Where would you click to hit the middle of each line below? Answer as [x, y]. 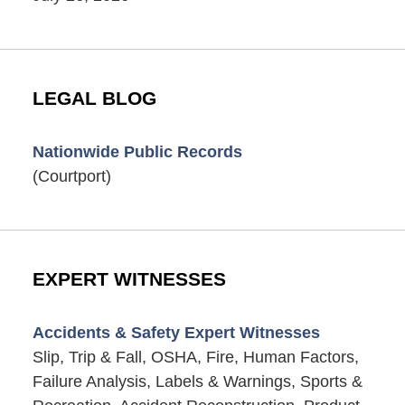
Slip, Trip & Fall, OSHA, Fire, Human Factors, [195, 357]
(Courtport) [71, 176]
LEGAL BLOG [94, 98]
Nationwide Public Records [137, 151]
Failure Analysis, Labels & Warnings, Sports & [197, 381]
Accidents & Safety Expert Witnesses [176, 332]
